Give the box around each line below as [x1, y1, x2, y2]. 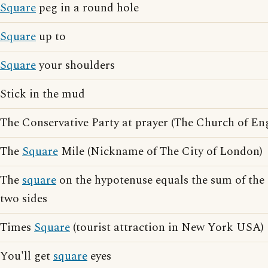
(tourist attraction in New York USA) [70, 219, 264, 236]
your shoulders [36, 57, 115, 74]
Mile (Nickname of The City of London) [58, 143, 263, 160]
